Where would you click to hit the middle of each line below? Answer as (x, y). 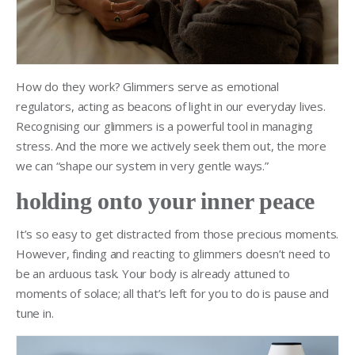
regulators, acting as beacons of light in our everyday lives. (171, 107)
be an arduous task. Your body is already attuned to (153, 274)
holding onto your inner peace (172, 201)
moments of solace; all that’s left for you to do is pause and (172, 294)
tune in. (35, 313)
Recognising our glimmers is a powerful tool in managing (164, 126)
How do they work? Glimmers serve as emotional (147, 87)
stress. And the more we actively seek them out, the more (171, 146)
